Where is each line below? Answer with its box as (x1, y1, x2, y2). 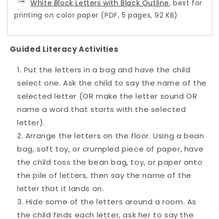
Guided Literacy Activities (9, 44, 119, 54)
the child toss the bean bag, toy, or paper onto (17, 156, 203, 167)
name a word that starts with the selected (17, 104, 186, 114)
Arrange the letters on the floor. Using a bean (25, 130, 204, 141)
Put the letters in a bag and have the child (23, 64, 191, 75)
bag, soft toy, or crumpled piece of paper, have (17, 143, 204, 154)
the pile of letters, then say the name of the (17, 170, 192, 180)
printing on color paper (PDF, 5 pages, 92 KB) (14, 10, 178, 20)
